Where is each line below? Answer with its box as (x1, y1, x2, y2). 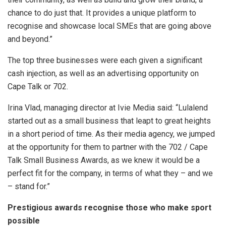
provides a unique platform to (91, 8, 196, 18)
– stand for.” (8, 182, 56, 192)
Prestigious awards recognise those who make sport (8, 203, 211, 213)
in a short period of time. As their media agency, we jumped (8, 129, 215, 139)
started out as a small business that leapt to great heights (8, 116, 211, 126)
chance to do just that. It (8, 8, 91, 18)
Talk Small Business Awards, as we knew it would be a (8, 155, 200, 165)
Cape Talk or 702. (8, 82, 68, 92)
